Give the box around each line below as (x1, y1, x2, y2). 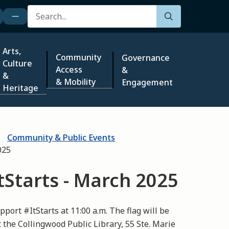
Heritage (3, 82, 39, 94)
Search (27, 6, 56, 17)
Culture (3, 58, 33, 69)
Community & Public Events (7, 132, 116, 143)
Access (56, 64, 83, 75)
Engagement (121, 76, 173, 88)
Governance (121, 52, 170, 63)
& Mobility (56, 76, 96, 87)
